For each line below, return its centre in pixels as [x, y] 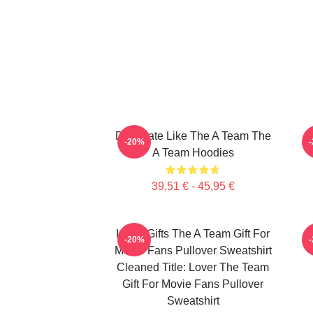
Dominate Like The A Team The [193, 136]
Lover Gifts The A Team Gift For [193, 234]
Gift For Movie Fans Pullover [193, 284]
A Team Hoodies [193, 153]
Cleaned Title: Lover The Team [193, 267]
